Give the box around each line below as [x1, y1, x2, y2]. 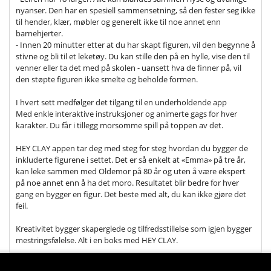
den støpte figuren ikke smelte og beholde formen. [16, 74, 198, 85]
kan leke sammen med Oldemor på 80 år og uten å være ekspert [16, 166, 246, 177]
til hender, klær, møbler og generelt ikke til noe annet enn [16, 16, 221, 27]
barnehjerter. [16, 28, 63, 39]
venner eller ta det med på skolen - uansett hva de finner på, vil [16, 62, 241, 73]
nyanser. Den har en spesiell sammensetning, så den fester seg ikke [16, 5, 255, 16]
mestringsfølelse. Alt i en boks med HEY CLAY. [16, 235, 178, 246]
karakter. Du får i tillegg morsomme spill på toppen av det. [16, 120, 223, 131]
